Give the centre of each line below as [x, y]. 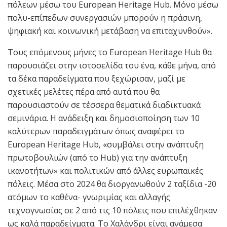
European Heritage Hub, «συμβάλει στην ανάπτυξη [106, 144]
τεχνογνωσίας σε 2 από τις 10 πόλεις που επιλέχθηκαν [112, 210]
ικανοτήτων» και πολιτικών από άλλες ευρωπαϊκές [105, 171]
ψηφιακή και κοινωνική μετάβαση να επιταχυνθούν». [110, 31]
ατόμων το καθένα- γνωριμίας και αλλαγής [89, 197]
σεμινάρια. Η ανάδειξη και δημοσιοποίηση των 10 [104, 118]
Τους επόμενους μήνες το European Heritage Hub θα [110, 52]
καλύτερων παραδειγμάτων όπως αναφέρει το [96, 131]
